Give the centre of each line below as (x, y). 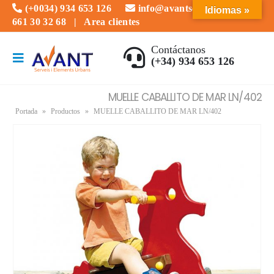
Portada (26, 111)
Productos (65, 111)
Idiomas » (227, 10)
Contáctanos (178, 50)
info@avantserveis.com (187, 8)
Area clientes (112, 22)
